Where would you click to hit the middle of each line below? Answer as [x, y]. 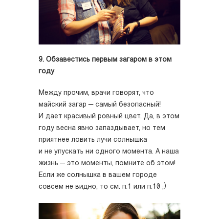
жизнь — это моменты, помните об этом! [107, 164]
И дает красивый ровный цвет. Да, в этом [109, 117]
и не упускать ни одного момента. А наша [109, 152]
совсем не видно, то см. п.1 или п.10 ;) [102, 187]
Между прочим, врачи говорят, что [96, 93]
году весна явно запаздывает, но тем [102, 129]
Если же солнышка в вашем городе [98, 175]
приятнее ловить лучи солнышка [93, 140]
